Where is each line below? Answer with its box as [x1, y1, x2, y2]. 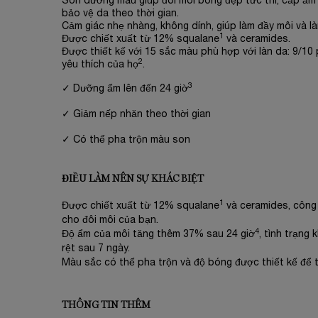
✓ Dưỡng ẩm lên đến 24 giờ [62, 84, 188, 94]
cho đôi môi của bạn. [62, 216, 158, 225]
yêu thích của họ [62, 60, 138, 70]
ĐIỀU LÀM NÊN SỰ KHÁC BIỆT [62, 174, 204, 184]
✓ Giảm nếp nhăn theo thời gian [62, 110, 211, 119]
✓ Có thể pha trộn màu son [62, 136, 190, 145]
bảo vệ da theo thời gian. [62, 9, 179, 18]
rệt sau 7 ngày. [62, 244, 130, 253]
